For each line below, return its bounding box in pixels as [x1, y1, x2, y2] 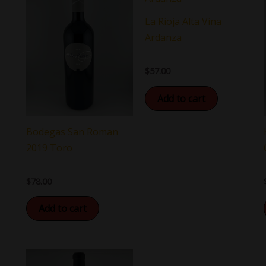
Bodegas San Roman [26, 125, 118, 138]
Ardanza [144, 31, 182, 45]
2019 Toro [26, 141, 72, 154]
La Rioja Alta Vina [144, 15, 221, 28]
